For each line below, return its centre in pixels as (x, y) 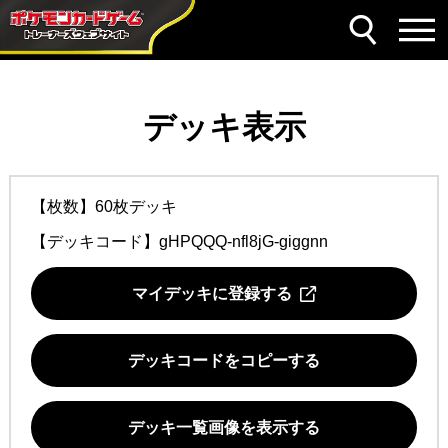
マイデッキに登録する (216, 293)
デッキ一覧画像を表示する (224, 427)
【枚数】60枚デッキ (103, 206)
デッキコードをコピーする (224, 360)
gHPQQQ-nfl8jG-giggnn (243, 241)
